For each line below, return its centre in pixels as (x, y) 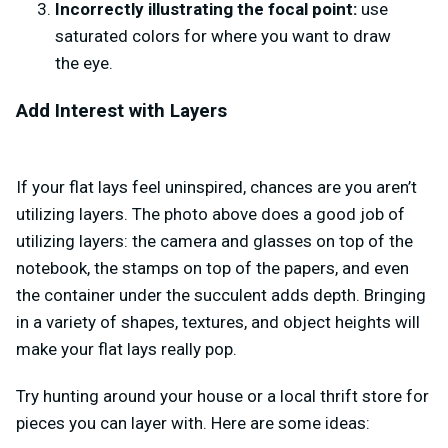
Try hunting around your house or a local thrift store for (222, 395)
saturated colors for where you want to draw (223, 35)
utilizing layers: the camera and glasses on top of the (214, 240)
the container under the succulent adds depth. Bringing (221, 294)
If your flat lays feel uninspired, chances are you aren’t (216, 186)
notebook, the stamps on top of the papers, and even (212, 267)
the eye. (84, 62)
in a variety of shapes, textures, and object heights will (218, 321)
